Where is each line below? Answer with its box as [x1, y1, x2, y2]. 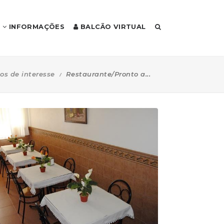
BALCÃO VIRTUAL [78, 22, 146, 30]
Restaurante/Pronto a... [65, 69, 150, 78]
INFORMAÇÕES [6, 22, 65, 30]
